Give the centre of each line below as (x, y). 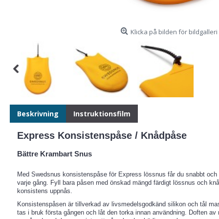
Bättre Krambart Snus (55, 154)
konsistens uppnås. (45, 191)
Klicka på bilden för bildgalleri (174, 32)
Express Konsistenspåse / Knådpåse (102, 136)
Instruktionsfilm (102, 114)
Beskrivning (38, 114)
